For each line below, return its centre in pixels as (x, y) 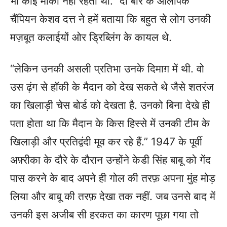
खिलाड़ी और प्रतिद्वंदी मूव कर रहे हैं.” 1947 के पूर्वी (106, 142)
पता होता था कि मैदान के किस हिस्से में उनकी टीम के (110, 123)
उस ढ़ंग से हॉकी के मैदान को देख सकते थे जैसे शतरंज (112, 87)
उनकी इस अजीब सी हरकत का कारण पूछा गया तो (104, 215)
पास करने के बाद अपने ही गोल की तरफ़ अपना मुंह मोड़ (113, 178)
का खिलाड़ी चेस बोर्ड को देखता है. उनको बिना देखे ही (110, 105)
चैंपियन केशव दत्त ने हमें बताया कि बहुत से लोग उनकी (110, 19)
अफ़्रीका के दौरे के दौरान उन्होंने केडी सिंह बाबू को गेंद (110, 160)
